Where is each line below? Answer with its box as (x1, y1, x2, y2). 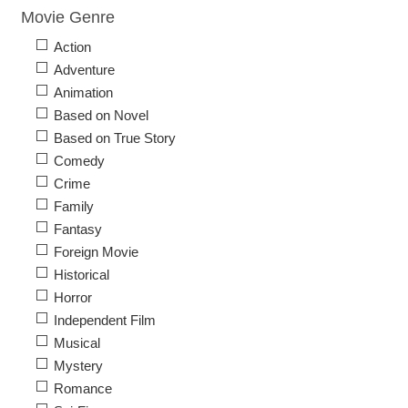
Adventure (54, 62, 115, 78)
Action (54, 39, 91, 56)
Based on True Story (54, 130, 176, 147)
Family (54, 199, 94, 215)
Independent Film (54, 312, 156, 329)
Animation (54, 85, 113, 101)
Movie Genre (21, 8, 115, 27)
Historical (54, 267, 109, 283)
